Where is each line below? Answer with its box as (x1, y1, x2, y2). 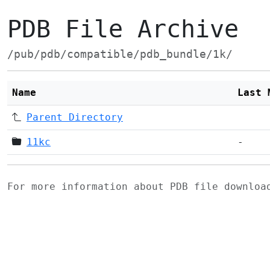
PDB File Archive (7, 15, 239, 43)
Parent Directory (27, 111, 123, 123)
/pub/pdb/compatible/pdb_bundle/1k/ (7, 48, 233, 60)
